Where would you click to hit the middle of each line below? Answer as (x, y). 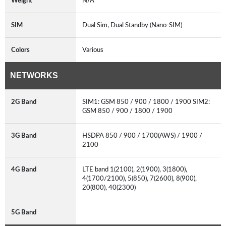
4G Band (24, 169)
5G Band (24, 212)
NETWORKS (34, 75)
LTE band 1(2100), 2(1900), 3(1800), (135, 169)
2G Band (24, 102)
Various (93, 50)
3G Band (24, 135)
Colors (20, 50)
